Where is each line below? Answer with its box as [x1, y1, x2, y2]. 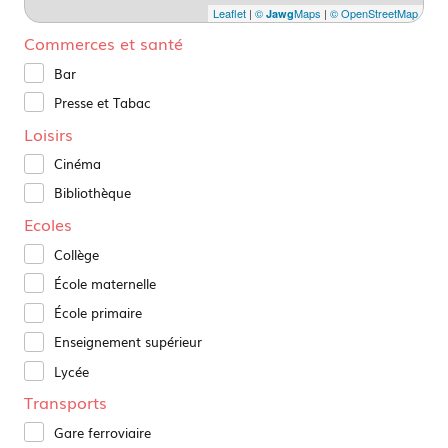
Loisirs [24, 121, 73, 146]
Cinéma [54, 154, 101, 174]
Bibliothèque [54, 183, 131, 203]
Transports [24, 390, 107, 415]
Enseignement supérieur [54, 332, 202, 352]
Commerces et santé [24, 31, 183, 56]
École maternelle [54, 273, 156, 293]
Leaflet [213, 5, 246, 22]
